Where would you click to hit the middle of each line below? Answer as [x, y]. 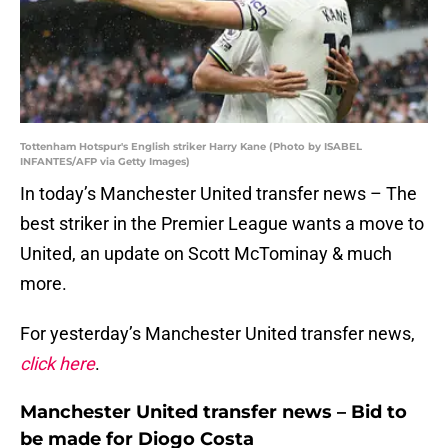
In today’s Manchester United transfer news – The [218, 194]
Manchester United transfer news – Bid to [213, 412]
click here [57, 364]
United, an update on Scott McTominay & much [206, 254]
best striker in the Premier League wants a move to [222, 224]
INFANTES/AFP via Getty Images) [105, 162]
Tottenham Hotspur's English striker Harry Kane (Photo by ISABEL [191, 147]
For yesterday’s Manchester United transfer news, [217, 334]
